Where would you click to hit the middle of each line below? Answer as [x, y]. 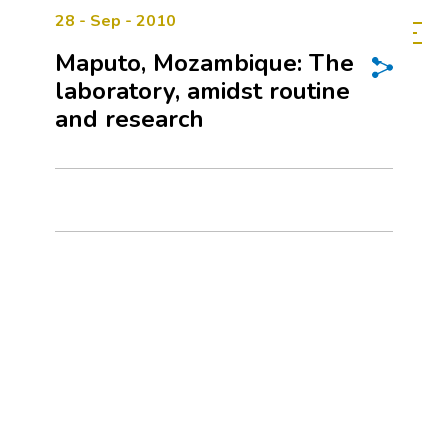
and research [129, 119]
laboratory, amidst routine [202, 91]
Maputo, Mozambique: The [204, 63]
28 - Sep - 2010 [115, 21]
